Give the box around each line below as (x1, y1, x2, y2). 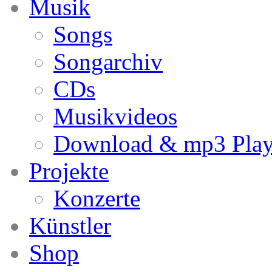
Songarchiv (53, 49, 163, 75)
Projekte (29, 158, 109, 184)
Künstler (29, 212, 111, 239)
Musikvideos (53, 103, 177, 129)
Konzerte (53, 185, 140, 211)
